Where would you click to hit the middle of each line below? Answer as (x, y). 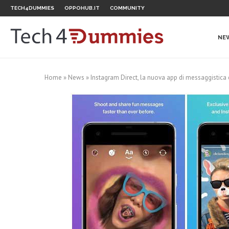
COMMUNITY (127, 8)
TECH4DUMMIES (32, 8)
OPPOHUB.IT (82, 8)
